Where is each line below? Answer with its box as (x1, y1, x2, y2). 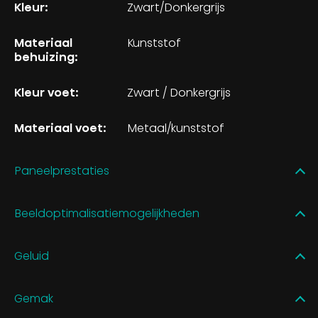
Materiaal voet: (14, 120, 106, 137)
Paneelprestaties (14, 163, 109, 180)
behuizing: (14, 49, 78, 66)
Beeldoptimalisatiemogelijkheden (14, 205, 199, 222)
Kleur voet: (14, 84, 79, 102)
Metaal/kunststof (127, 120, 228, 137)
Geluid (14, 248, 49, 265)
